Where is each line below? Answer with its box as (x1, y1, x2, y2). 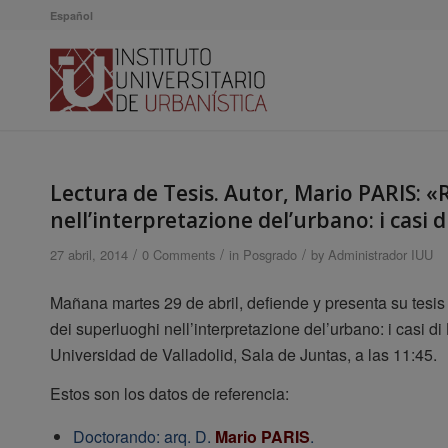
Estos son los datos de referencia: (50, 382, 289, 406)
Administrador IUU (328, 245, 433, 264)
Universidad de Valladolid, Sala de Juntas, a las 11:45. (50, 342, 437, 366)
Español (50, 8, 93, 23)
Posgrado (243, 245, 297, 264)
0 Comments (142, 245, 215, 264)
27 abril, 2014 (50, 245, 128, 264)
